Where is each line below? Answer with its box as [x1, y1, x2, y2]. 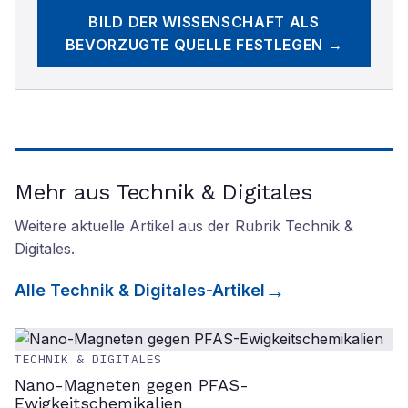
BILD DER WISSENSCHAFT [88, 13, 285, 31]
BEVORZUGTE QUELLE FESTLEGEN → [65, 36, 343, 54]
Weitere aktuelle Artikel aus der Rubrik [15, 217, 285, 235]
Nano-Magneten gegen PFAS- [15, 375, 249, 394]
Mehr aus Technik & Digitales [15, 179, 312, 205]
